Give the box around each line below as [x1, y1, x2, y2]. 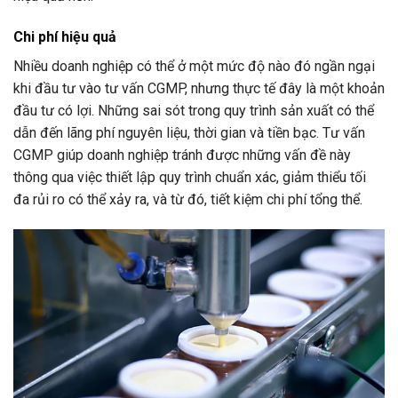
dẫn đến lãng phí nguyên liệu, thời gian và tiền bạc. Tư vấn [13, 124, 365, 142]
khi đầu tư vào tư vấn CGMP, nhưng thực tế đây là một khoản [13, 80, 385, 98]
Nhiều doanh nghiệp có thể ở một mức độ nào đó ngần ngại [13, 58, 375, 76]
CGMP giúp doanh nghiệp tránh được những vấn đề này [13, 147, 351, 164]
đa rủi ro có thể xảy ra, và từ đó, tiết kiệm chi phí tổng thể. [13, 191, 362, 209]
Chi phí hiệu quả [13, 28, 116, 46]
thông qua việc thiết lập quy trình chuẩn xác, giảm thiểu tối [13, 169, 366, 187]
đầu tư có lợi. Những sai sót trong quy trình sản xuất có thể [13, 102, 374, 120]
